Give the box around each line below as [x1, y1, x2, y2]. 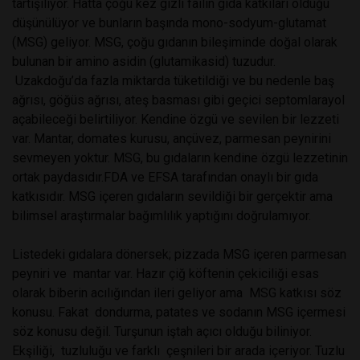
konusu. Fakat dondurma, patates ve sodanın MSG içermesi [12, 304, 346, 320]
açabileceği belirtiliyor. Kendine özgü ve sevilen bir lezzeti [12, 111, 339, 127]
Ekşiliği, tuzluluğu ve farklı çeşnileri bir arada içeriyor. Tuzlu [12, 342, 345, 358]
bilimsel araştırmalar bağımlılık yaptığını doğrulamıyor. [12, 207, 311, 223]
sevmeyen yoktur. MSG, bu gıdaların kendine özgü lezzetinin [12, 149, 348, 166]
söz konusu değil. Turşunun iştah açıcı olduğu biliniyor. [12, 323, 312, 339]
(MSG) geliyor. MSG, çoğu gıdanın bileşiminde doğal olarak [12, 34, 337, 50]
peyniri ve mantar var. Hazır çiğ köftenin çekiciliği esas [12, 265, 319, 281]
